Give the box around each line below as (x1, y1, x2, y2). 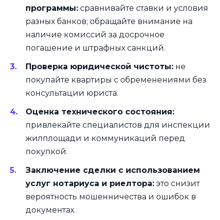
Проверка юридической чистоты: (26, 61, 173, 71)
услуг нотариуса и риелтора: (26, 179, 154, 189)
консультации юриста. (26, 88, 118, 98)
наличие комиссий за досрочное (26, 29, 165, 39)
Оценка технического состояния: (26, 107, 174, 116)
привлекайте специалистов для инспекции (26, 120, 210, 130)
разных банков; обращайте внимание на (26, 16, 192, 26)
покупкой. (26, 146, 68, 156)
